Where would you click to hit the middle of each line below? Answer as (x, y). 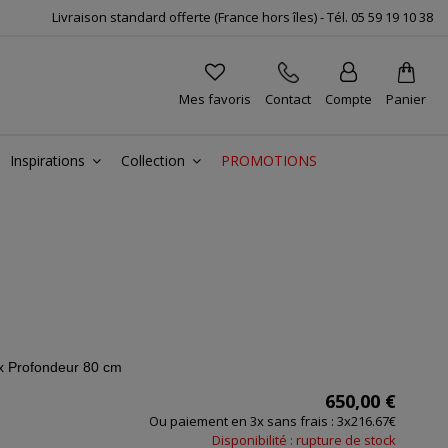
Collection (155, 160)
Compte (348, 99)
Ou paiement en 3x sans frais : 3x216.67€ (272, 421)
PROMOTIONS (269, 160)
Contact (288, 99)
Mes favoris (215, 99)
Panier (406, 99)
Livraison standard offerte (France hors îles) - (189, 17)
